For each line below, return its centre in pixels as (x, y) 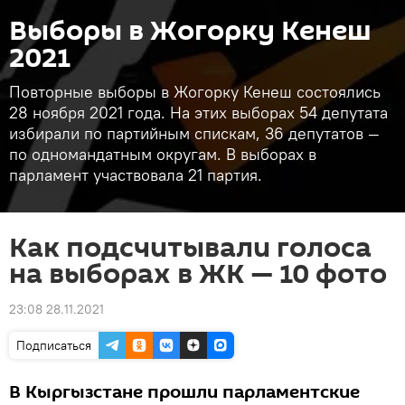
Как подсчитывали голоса (190, 248)
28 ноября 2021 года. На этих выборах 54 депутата (198, 113)
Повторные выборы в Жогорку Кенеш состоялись (195, 92)
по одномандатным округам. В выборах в (163, 154)
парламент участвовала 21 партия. (136, 175)
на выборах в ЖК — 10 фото (198, 274)
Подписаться (54, 345)
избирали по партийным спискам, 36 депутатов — (194, 133)
